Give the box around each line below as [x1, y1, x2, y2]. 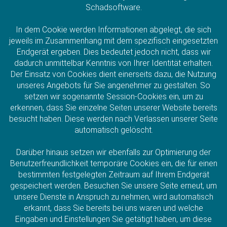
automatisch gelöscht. [74, 125, 153, 135]
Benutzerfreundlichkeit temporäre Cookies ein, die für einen [10, 158, 217, 168]
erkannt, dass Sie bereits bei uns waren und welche [24, 203, 203, 213]
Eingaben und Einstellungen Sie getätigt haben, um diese [15, 214, 212, 224]
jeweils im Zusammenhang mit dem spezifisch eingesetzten [9, 35, 218, 46]
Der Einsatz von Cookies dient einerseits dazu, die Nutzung [11, 69, 216, 79]
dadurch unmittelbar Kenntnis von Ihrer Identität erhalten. [14, 58, 213, 68]
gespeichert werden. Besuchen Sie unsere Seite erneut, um [10, 180, 217, 191]
